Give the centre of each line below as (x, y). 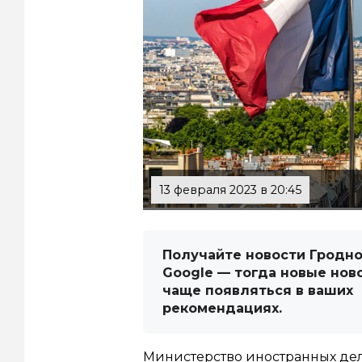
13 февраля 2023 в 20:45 (230, 190)
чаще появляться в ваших (258, 291)
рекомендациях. (222, 309)
